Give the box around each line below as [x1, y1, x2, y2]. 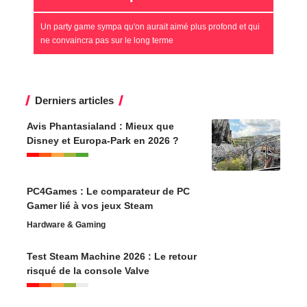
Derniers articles [35, 95, 114, 107]
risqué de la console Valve [27, 265, 149, 277]
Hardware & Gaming [27, 220, 106, 230]
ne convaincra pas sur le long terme [40, 36, 173, 46]
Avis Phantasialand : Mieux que [27, 121, 174, 132]
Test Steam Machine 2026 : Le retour [27, 251, 197, 262]
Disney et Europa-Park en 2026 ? [27, 135, 179, 147]
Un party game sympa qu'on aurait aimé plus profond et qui [40, 22, 260, 32]
